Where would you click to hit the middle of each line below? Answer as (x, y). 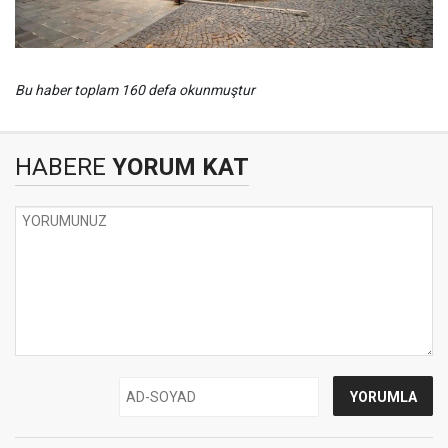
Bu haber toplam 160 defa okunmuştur (135, 90)
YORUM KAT (177, 167)
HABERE (60, 167)
